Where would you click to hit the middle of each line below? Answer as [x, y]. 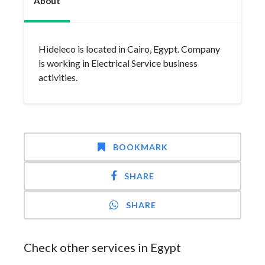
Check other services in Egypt [102, 247]
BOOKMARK [140, 147]
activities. [58, 77]
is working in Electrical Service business [118, 63]
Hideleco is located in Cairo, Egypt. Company [129, 49]
